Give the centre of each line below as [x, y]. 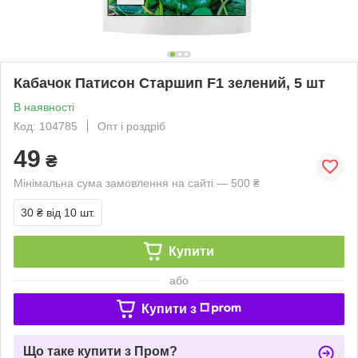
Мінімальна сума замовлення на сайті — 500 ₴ [137, 183]
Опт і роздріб [131, 126]
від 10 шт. [71, 212]
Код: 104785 [46, 126]
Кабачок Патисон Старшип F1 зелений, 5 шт [169, 83]
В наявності [44, 107]
